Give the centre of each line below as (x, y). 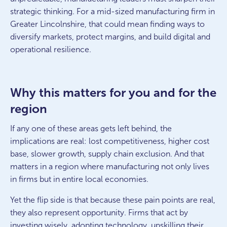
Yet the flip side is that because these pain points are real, (113, 200)
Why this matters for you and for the (113, 92)
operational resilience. (51, 49)
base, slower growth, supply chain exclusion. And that (107, 154)
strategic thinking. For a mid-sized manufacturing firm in (112, 11)
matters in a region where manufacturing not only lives (110, 166)
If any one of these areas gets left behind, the (91, 128)
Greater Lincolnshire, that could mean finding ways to (107, 24)
